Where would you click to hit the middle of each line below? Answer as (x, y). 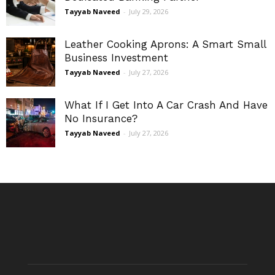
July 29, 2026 (149, 12)
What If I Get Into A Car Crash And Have (166, 105)
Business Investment (116, 58)
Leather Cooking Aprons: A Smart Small (165, 45)
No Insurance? (101, 119)
